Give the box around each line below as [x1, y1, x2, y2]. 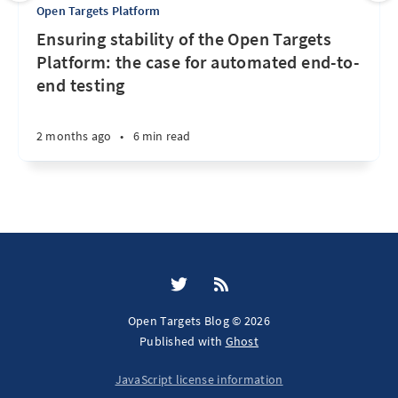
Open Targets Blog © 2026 [127, 313, 271, 329]
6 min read [132, 127, 191, 144]
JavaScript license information [115, 371, 283, 387]
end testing [36, 73, 125, 96]
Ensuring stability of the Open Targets [36, 27, 332, 50]
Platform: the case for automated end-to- [36, 50, 359, 73]
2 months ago [36, 127, 112, 144]
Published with [139, 333, 226, 349]
